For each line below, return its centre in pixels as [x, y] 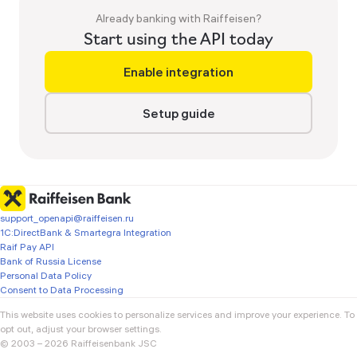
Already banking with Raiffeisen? [178, 18]
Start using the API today [178, 39]
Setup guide [178, 113]
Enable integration [178, 72]
